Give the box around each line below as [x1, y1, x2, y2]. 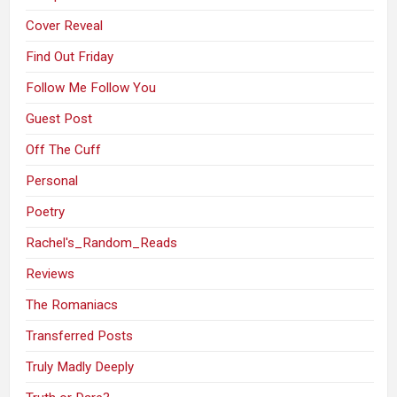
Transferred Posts [26, 327, 134, 344]
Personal [26, 172, 79, 189]
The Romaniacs [26, 296, 119, 313]
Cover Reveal [26, 17, 104, 34]
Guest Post [26, 110, 93, 127]
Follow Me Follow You [26, 79, 157, 96]
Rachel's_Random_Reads [26, 234, 178, 251]
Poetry [26, 203, 66, 220]
